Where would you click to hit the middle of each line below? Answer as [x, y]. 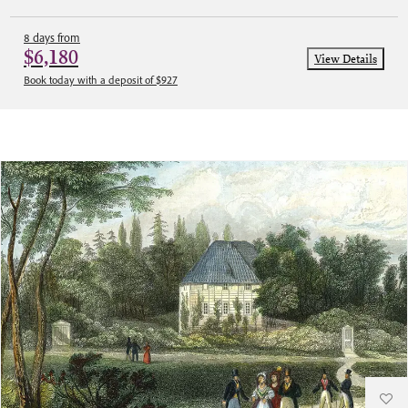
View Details [346, 58]
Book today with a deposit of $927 [101, 79]
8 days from [52, 37]
